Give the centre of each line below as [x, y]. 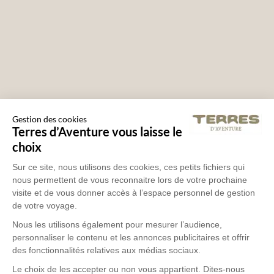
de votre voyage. [46, 205]
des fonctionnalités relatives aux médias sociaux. [106, 250]
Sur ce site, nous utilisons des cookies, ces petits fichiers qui [128, 167]
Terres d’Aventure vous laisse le [97, 131]
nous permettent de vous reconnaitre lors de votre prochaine [130, 180]
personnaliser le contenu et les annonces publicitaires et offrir [131, 237]
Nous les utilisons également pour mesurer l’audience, [117, 224]
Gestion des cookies [50, 119]
